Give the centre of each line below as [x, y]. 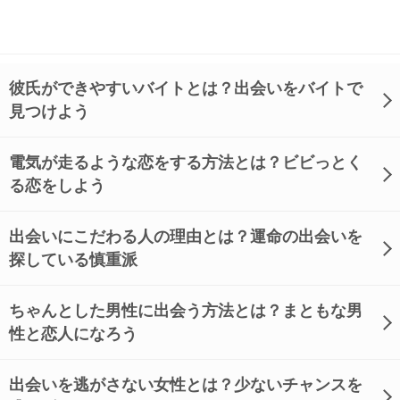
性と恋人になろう [73, 334]
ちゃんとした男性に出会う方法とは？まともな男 [186, 311]
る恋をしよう [57, 186]
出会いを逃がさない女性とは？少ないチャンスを [186, 385]
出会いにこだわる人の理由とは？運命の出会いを [186, 237]
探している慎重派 [73, 260]
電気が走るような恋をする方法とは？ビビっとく [186, 162]
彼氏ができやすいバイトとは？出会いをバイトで [186, 88]
